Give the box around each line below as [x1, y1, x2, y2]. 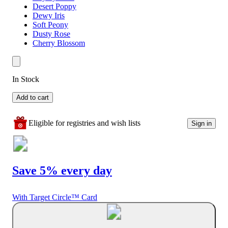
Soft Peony [33, 20, 68, 30]
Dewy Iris [33, 11, 65, 20]
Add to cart [16, 94, 49, 102]
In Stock [12, 75, 39, 84]
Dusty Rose [33, 30, 70, 39]
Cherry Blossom [33, 39, 85, 48]
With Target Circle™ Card [12, 193, 97, 202]
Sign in [191, 119, 212, 127]
